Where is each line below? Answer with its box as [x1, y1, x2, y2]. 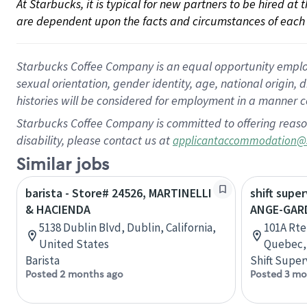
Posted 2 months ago [25, 268, 123, 280]
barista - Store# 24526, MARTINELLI [25, 185, 212, 201]
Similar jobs [16, 154, 109, 175]
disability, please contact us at [16, 132, 173, 148]
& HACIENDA [25, 201, 90, 217]
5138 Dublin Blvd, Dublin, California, [39, 220, 216, 235]
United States [39, 236, 109, 251]
